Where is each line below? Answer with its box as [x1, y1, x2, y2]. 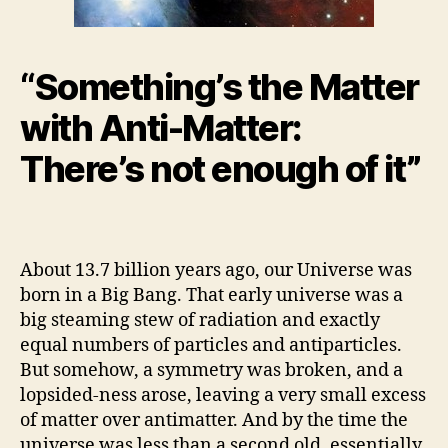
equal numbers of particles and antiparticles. [20, 333, 402, 357]
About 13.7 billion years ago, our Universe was [20, 258, 412, 282]
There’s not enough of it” [20, 147, 421, 191]
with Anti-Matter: [20, 106, 302, 150]
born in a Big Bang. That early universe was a [20, 283, 403, 307]
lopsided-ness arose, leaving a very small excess [20, 383, 426, 407]
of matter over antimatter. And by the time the [20, 408, 408, 432]
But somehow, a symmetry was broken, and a [20, 358, 403, 382]
